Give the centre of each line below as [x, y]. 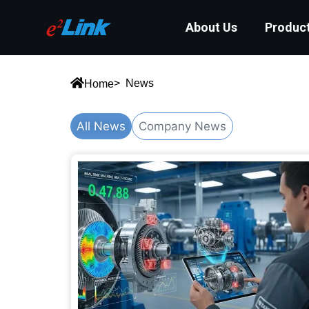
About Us [212, 27]
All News [101, 126]
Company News [182, 126]
